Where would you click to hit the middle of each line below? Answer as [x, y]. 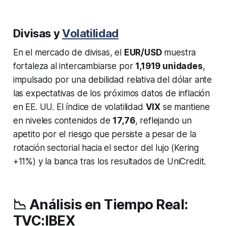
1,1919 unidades [169, 66]
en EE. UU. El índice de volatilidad [79, 107]
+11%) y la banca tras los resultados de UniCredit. [109, 162]
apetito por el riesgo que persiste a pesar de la [104, 134]
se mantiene [185, 107]
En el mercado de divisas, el [68, 53]
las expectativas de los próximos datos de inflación [111, 94]
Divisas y [37, 34]
